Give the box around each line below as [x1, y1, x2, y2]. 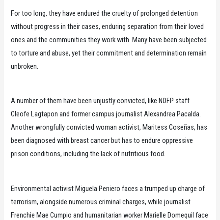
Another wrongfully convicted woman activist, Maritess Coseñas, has [11, 123, 208, 132]
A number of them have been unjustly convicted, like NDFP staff [11, 96, 190, 106]
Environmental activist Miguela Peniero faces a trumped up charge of [11, 184, 205, 193]
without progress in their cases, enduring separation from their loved [11, 22, 204, 31]
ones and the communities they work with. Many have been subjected [11, 35, 207, 45]
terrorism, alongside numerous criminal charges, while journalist [11, 197, 191, 206]
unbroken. [11, 62, 39, 71]
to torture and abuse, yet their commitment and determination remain [11, 49, 207, 58]
